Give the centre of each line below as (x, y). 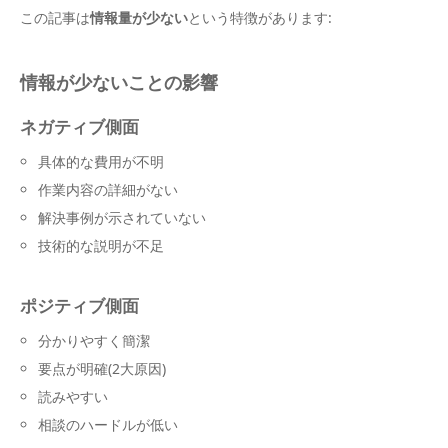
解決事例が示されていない (122, 218)
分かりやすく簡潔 (94, 341)
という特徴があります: (260, 18)
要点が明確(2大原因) (102, 369)
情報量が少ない (139, 18)
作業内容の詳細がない (108, 190)
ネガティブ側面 (79, 127)
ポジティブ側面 (79, 306)
